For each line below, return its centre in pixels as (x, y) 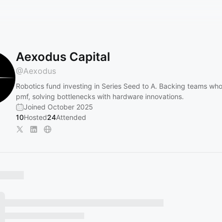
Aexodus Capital (63, 57)
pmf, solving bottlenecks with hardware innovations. (100, 96)
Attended (71, 117)
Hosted (35, 117)
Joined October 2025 (58, 107)
